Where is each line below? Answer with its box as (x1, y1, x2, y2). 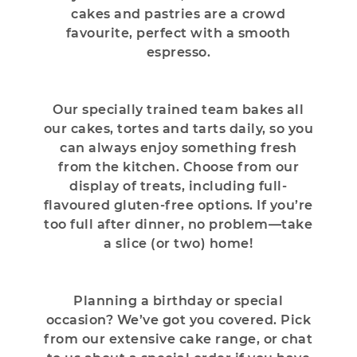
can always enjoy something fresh (60, 139, 297, 155)
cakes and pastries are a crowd (71, 6, 286, 22)
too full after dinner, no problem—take (44, 216, 313, 232)
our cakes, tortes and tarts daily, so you (43, 120, 314, 136)
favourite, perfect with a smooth (65, 25, 291, 41)
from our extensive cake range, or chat (44, 331, 313, 347)
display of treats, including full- (69, 178, 288, 194)
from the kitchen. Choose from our (57, 159, 300, 175)
